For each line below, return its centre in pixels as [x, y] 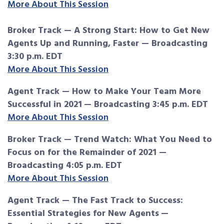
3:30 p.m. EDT [35, 57]
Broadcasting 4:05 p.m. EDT [65, 166]
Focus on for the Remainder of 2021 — [87, 153]
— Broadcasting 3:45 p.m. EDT [146, 105]
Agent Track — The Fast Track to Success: [95, 201]
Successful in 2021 [45, 105]
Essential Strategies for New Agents [83, 214]
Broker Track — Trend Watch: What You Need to [110, 140]
